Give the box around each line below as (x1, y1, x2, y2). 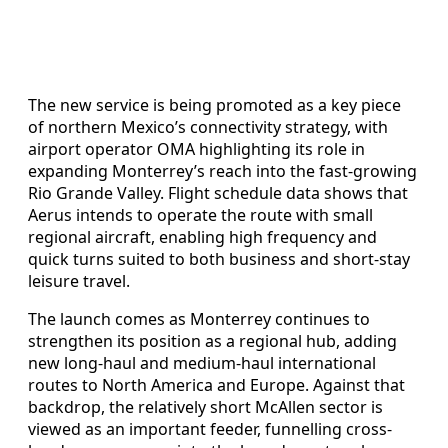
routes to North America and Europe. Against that (28, 373, 405, 396)
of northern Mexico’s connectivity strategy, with (28, 115, 388, 138)
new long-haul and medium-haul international (28, 351, 376, 374)
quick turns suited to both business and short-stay (28, 247, 410, 270)
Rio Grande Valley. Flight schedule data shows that (28, 181, 408, 204)
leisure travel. (28, 269, 130, 292)
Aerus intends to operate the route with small (28, 203, 373, 226)
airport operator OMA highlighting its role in (28, 137, 365, 160)
